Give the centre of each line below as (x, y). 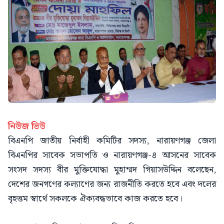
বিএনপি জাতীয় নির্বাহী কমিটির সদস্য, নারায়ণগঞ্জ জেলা (112, 140)
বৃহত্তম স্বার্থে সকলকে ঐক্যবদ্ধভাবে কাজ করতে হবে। (95, 198)
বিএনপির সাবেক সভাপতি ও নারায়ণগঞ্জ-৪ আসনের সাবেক (112, 155)
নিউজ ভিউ (27, 126)
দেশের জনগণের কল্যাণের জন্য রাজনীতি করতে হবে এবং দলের (112, 184)
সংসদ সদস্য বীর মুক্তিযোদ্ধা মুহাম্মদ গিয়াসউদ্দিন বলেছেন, (112, 169)
